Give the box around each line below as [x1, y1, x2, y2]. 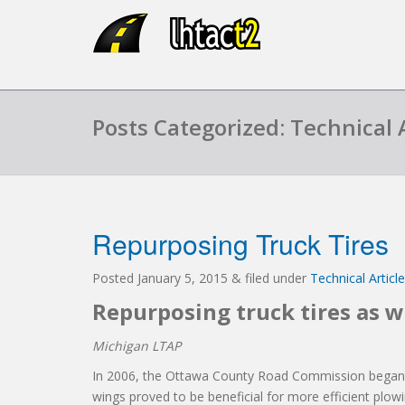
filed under [241, 269, 310, 287]
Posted [92, 269, 137, 287]
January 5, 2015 [137, 269, 228, 287]
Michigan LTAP [92, 337, 181, 354]
